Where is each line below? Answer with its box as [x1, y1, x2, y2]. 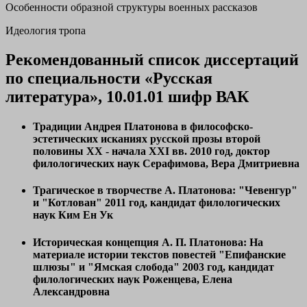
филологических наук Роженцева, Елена [33, 273, 232, 285]
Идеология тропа [5, 24, 86, 36]
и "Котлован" [33, 197, 105, 209]
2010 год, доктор [190, 145, 270, 158]
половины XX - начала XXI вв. [33, 145, 190, 158]
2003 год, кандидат [182, 260, 274, 273]
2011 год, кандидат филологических [105, 197, 280, 209]
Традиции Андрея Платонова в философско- [33, 121, 253, 133]
